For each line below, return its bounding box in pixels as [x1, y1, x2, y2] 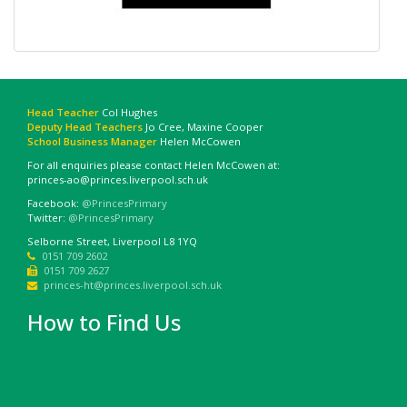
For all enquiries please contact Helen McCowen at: [27, 157, 280, 172]
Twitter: [27, 210, 68, 224]
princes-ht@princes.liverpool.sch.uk [44, 277, 222, 292]
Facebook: [27, 195, 82, 210]
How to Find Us [27, 306, 181, 337]
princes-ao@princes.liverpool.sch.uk [27, 172, 208, 186]
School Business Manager [27, 134, 157, 148]
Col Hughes [99, 104, 157, 119]
